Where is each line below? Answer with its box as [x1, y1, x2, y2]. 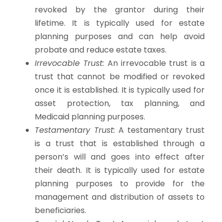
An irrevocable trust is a [104, 57, 205, 69]
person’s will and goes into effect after [35, 151, 205, 163]
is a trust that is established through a [35, 137, 205, 149]
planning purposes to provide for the [35, 177, 205, 189]
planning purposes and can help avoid [35, 30, 205, 42]
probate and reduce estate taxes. [35, 44, 166, 55]
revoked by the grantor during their [35, 3, 205, 15]
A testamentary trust [115, 124, 205, 136]
